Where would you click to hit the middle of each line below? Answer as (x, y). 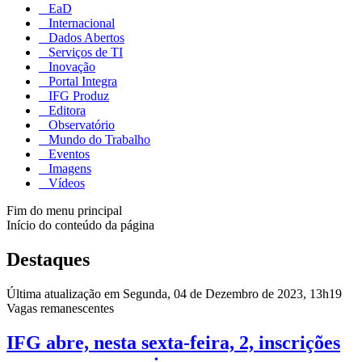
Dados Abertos (85, 38)
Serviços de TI (84, 53)
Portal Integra (81, 82)
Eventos (67, 154)
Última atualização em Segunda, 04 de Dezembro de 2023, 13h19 (174, 294)
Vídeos (65, 183)
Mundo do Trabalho (98, 140)
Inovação (70, 67)
